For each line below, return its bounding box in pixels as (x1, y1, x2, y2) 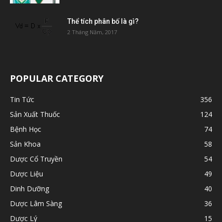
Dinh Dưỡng (10, 183, 49, 193)
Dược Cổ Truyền (10, 154, 62, 164)
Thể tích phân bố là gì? (67, 17, 139, 25)
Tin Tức (10, 94, 34, 104)
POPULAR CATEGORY (10, 72, 104, 84)
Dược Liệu (10, 168, 43, 178)
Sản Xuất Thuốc (10, 109, 60, 119)
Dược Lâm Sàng (10, 198, 62, 208)
